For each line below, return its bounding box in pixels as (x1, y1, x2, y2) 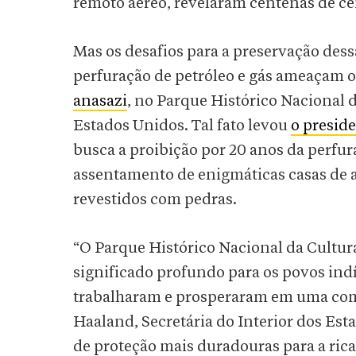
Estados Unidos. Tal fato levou (73, 118, 291, 134)
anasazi (73, 93, 127, 110)
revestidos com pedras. (73, 192, 237, 208)
